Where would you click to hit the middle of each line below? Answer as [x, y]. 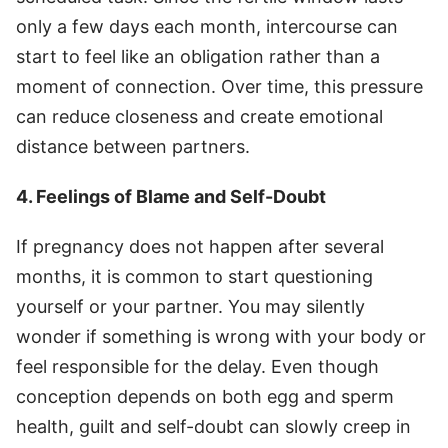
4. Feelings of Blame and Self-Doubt [171, 196]
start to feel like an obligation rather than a [198, 56]
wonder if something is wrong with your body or [221, 336]
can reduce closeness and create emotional [199, 116]
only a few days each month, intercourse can [207, 26]
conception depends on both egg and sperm [205, 396]
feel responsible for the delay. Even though [197, 366]
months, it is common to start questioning [194, 276]
